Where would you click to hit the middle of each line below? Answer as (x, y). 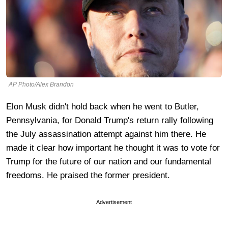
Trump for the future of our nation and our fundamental (109, 161)
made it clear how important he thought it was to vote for (113, 148)
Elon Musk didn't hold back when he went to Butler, (103, 106)
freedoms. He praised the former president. (88, 175)
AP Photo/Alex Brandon (41, 84)
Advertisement (114, 202)
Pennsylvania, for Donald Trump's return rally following (110, 120)
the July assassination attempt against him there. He (106, 134)
